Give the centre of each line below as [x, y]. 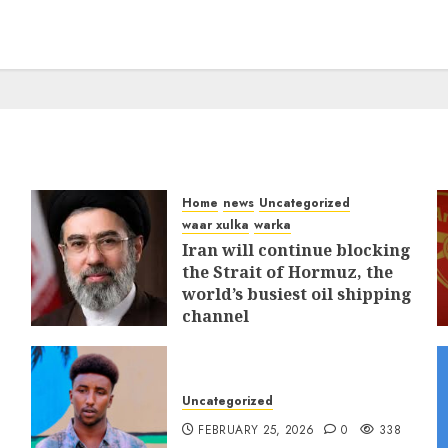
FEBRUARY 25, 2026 [256, 430]
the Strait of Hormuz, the [287, 272]
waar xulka [215, 225]
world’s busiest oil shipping [296, 294]
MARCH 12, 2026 [248, 342]
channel [215, 316]
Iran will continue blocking [296, 250]
